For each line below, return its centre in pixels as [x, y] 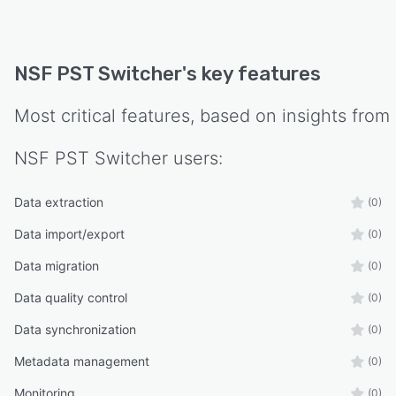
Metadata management [82, 362]
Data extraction [59, 202]
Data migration [57, 266]
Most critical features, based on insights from [202, 116]
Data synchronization [75, 330]
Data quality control [71, 298]
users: [195, 159]
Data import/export [69, 234]
